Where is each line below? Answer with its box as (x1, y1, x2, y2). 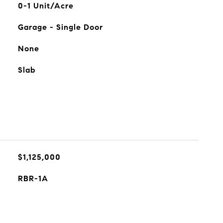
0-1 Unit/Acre (17, 1, 74, 10)
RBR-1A (17, 174, 48, 183)
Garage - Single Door (17, 22, 103, 32)
